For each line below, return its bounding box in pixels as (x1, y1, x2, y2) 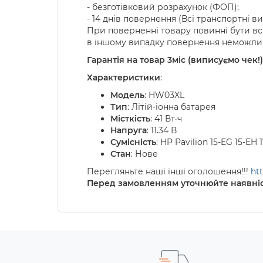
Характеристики (87, 72, 160, 83)
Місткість (110, 113, 150, 124)
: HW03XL (144, 90, 187, 100)
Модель (110, 90, 144, 100)
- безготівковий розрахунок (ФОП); (87, 2, 239, 12)
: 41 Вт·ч (150, 113, 182, 124)
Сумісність (110, 137, 156, 147)
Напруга (110, 125, 147, 136)
